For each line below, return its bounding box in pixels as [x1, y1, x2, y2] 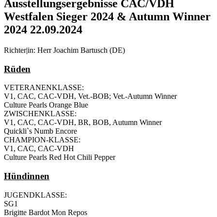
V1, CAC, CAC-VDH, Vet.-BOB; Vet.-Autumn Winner [4, 92, 177, 101]
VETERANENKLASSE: [4, 83, 84, 92]
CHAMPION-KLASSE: [4, 136, 80, 144]
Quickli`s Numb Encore [4, 127, 77, 136]
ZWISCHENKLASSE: [4, 109, 77, 118]
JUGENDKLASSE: [4, 190, 67, 199]
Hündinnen [4, 170, 49, 181]
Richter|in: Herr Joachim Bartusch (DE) [4, 46, 125, 54]
